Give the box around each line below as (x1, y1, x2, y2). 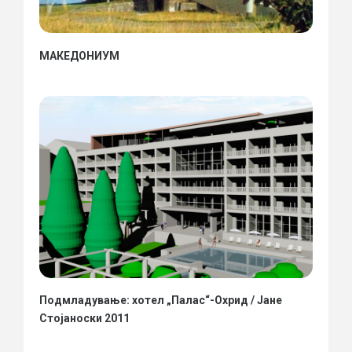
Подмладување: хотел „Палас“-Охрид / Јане (39, 294, 282, 307)
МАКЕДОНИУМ (39, 49, 119, 63)
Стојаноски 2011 (39, 312, 130, 325)
